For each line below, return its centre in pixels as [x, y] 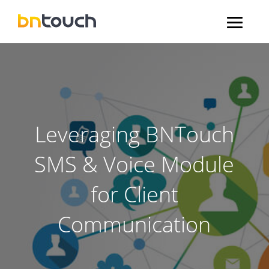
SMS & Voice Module [134, 164]
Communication [134, 224]
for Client [134, 194]
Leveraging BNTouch [134, 134]
